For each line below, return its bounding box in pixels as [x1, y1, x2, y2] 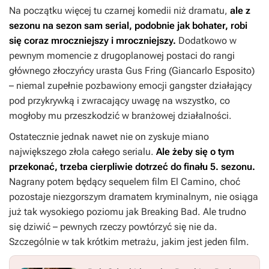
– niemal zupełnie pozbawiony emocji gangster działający [9, 80, 252, 92]
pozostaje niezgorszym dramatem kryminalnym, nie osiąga [9, 191, 258, 203]
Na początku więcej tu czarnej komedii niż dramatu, [9, 5, 230, 17]
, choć [214, 176, 240, 188]
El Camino [171, 176, 214, 188]
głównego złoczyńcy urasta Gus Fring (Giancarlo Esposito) [9, 65, 255, 77]
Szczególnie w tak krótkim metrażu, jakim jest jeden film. [9, 236, 249, 248]
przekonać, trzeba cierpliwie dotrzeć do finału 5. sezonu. [9, 161, 255, 173]
